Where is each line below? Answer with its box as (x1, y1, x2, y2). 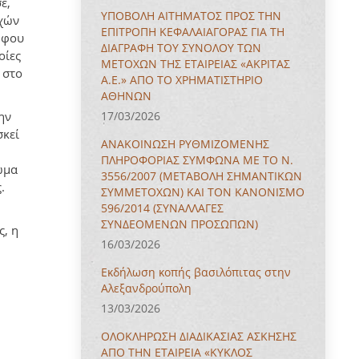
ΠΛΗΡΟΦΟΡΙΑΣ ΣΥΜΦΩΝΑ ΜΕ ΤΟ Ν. (101, 152, 293, 167)
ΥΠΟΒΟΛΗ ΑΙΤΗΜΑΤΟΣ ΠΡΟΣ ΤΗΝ (101, 8, 281, 23)
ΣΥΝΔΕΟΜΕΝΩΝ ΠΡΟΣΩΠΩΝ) (101, 216, 258, 232)
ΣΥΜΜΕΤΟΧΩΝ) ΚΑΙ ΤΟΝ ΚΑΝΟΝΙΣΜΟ (101, 184, 305, 200)
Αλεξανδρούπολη (101, 280, 192, 296)
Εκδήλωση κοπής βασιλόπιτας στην (101, 264, 291, 280)
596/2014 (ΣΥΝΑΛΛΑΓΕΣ (101, 200, 224, 216)
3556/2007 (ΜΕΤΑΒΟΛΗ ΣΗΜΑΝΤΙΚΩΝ (101, 168, 302, 184)
